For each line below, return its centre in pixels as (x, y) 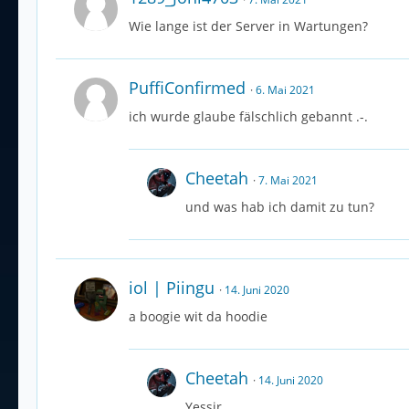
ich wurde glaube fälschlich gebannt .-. (248, 117)
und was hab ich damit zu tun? (280, 207)
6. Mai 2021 (285, 90)
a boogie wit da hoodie (198, 317)
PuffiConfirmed (187, 88)
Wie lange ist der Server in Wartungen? (248, 26)
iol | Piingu (172, 288)
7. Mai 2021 (288, 181)
